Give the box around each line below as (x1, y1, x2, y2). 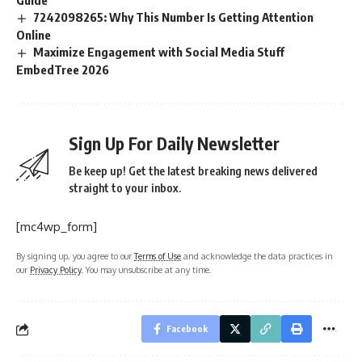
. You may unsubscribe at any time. (81, 264, 212, 276)
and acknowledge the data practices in (181, 250, 333, 262)
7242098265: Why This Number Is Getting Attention (33, 10, 314, 25)
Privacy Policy (30, 264, 81, 276)
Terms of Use (134, 250, 181, 262)
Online (16, 27, 51, 43)
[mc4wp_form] (16, 219, 97, 235)
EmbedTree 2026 (16, 62, 109, 78)
